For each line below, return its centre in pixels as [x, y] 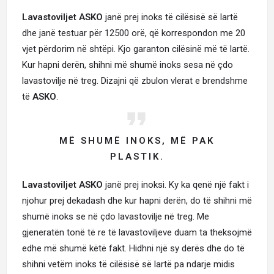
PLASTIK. [137, 157]
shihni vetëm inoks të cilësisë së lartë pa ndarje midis [128, 264]
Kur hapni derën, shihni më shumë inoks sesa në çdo [128, 65]
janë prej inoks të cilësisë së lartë [170, 17]
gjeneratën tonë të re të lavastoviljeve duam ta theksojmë [137, 232]
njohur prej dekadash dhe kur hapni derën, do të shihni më [137, 201]
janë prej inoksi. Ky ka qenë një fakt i [176, 185]
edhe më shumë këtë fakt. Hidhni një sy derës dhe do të [133, 248]
